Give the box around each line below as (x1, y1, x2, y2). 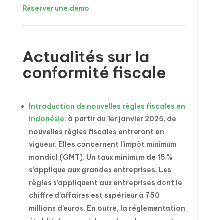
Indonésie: (28, 114, 66, 123)
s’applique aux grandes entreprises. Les (28, 165, 171, 174)
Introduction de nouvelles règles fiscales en (28, 102, 185, 110)
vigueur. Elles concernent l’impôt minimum (28, 140, 176, 149)
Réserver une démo (22, 4, 89, 13)
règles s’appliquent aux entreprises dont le (28, 178, 182, 187)
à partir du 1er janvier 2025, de (66, 114, 176, 123)
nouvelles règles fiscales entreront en (28, 127, 164, 136)
